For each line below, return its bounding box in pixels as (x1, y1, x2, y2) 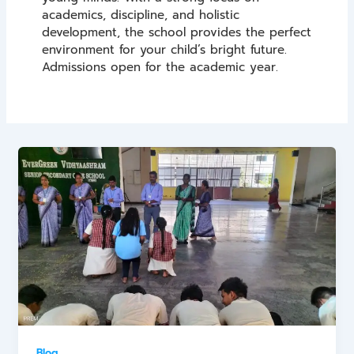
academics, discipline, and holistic (42, 6, 240, 24)
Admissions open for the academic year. (42, 58, 279, 76)
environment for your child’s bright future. (42, 40, 288, 58)
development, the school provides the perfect (42, 23, 312, 41)
